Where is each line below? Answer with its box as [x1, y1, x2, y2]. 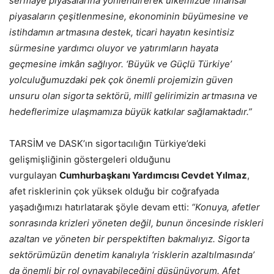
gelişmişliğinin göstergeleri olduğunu [9, 154, 171, 166]
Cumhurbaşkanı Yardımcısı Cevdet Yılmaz [59, 169, 247, 182]
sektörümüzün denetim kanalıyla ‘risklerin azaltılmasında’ [9, 249, 254, 261]
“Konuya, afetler [191, 201, 260, 213]
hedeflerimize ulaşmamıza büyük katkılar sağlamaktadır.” [9, 106, 252, 118]
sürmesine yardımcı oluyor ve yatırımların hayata [9, 42, 218, 54]
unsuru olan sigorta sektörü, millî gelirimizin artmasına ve [9, 90, 257, 102]
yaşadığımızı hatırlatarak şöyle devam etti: [9, 201, 191, 213]
